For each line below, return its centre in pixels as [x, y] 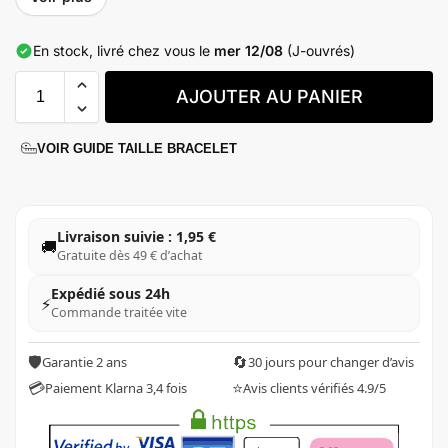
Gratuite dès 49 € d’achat [130, 256]
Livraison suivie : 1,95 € [136, 237]
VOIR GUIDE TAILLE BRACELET [137, 148]
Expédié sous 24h [110, 294]
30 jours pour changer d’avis [331, 362]
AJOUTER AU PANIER [269, 97]
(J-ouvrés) [319, 51]
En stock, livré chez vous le [123, 51]
